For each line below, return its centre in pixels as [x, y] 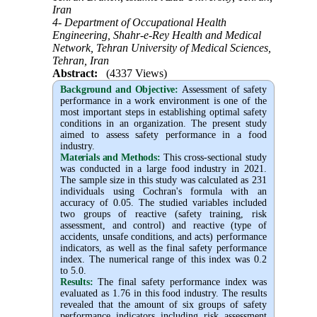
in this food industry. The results [200, 293]
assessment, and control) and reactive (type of [163, 225]
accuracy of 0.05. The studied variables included [163, 202]
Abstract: [75, 73]
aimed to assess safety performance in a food [163, 134]
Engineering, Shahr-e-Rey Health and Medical [157, 35]
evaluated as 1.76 [95, 293]
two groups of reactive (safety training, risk [163, 214]
